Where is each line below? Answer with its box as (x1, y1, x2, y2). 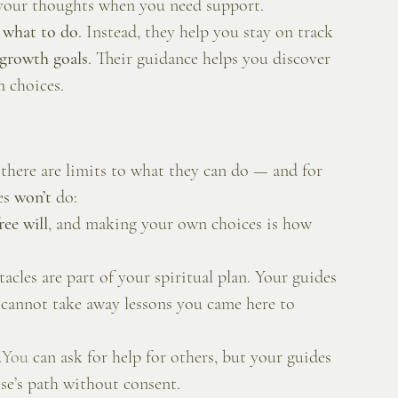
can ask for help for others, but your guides (28, 346, 336, 369)
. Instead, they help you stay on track (78, 21, 338, 44)
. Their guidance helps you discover (88, 48, 335, 70)
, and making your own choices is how (48, 213, 316, 235)
